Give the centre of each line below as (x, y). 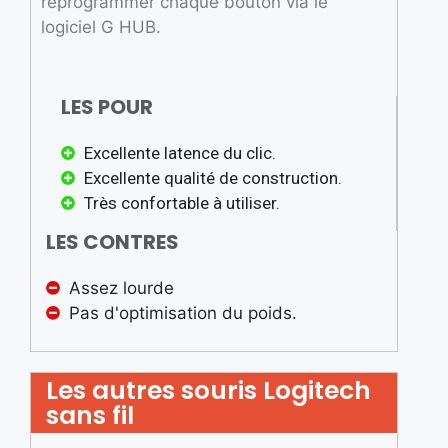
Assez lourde (121, 287)
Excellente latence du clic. (179, 152)
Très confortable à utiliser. (181, 202)
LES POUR (107, 106)
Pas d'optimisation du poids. (182, 312)
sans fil (90, 415)
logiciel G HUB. (101, 27)
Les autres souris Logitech (208, 390)
